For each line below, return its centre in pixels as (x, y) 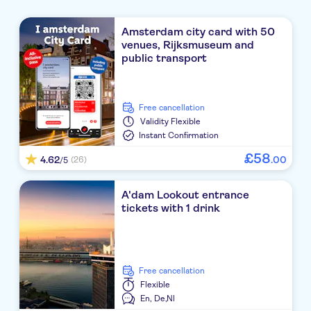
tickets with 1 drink (171, 208)
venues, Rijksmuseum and (188, 45)
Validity (155, 122)
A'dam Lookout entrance (186, 195)
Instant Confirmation (179, 136)
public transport (165, 58)
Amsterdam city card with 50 (199, 32)
